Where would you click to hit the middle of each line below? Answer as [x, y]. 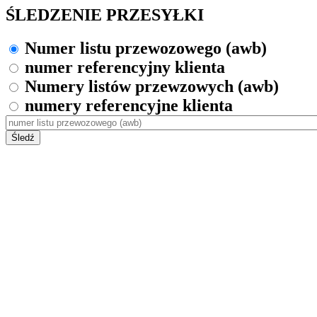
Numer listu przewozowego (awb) [146, 48]
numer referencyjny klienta [125, 67]
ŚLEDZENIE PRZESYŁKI [105, 15]
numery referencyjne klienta [129, 105]
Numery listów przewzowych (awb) [152, 86]
